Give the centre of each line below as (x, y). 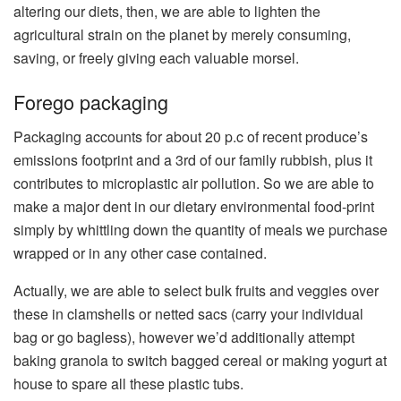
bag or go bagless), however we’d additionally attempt (184, 337)
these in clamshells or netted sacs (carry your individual (188, 314)
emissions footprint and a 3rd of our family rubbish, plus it (193, 160)
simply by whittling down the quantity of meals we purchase (200, 230)
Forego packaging (91, 102)
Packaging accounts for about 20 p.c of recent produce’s (191, 137)
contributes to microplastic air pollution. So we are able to (194, 183)
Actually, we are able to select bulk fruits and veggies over (196, 291)
